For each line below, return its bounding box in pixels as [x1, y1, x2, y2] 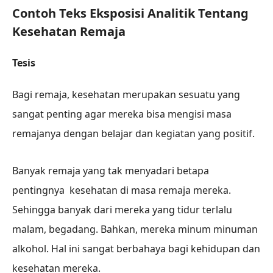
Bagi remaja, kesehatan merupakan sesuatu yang [12, 88, 240, 102]
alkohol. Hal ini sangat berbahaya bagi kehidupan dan [12, 241, 260, 255]
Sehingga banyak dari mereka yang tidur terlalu [12, 202, 232, 216]
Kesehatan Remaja [12, 23, 126, 40]
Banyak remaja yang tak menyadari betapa [12, 163, 209, 177]
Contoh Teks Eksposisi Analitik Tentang [12, 5, 249, 22]
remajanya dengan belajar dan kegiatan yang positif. [12, 127, 255, 141]
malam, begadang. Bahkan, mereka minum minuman [12, 222, 258, 236]
